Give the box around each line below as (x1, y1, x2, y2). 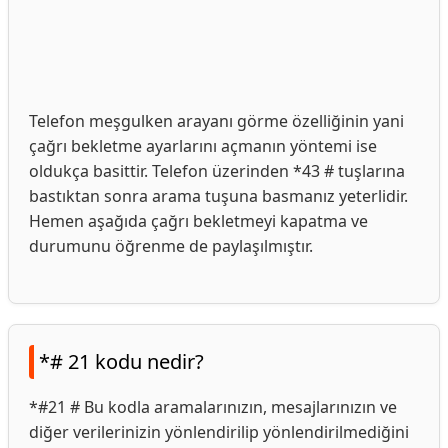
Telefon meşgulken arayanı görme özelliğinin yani (29, 110, 404, 132)
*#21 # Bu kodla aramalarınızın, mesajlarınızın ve (29, 396, 397, 418)
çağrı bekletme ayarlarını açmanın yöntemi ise (29, 135, 377, 157)
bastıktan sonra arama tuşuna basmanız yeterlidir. (29, 185, 408, 207)
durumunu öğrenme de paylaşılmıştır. (29, 235, 313, 257)
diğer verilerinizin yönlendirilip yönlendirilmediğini (29, 421, 409, 443)
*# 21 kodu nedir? (39, 348, 204, 375)
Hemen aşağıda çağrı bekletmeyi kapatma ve (29, 210, 368, 232)
